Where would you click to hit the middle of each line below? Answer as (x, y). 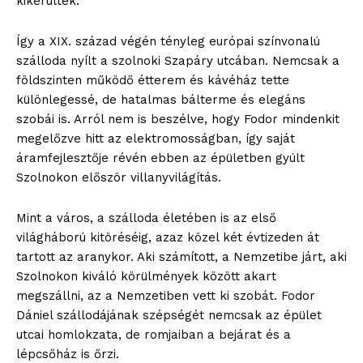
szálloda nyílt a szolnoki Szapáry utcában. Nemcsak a (178, 60)
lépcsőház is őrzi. (68, 354)
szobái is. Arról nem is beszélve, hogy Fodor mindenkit (178, 119)
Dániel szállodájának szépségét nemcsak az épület (169, 315)
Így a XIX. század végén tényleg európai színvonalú (168, 41)
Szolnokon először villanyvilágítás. (119, 177)
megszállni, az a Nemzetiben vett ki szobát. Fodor (166, 295)
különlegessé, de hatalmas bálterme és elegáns (161, 99)
